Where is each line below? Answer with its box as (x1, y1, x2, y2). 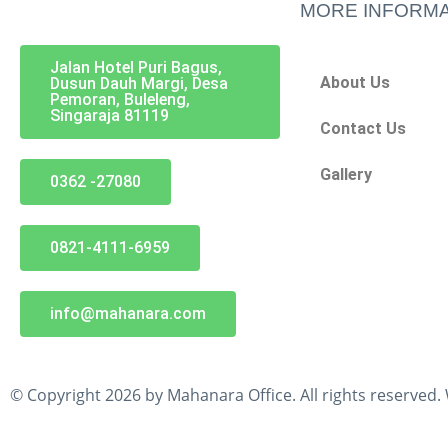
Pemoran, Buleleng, (50, 89, 190, 109)
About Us (320, 72, 390, 92)
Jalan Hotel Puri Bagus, (50, 57, 222, 77)
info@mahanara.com (50, 303, 206, 323)
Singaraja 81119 (50, 105, 169, 125)
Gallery (320, 164, 372, 184)
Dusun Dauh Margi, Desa (50, 73, 228, 93)
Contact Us (320, 118, 406, 138)
